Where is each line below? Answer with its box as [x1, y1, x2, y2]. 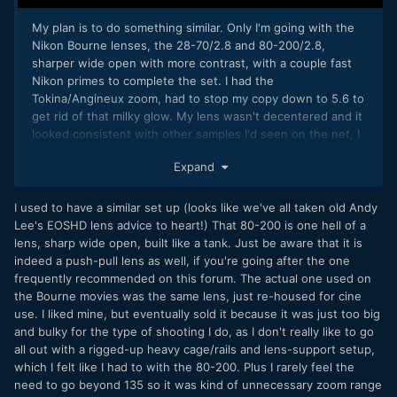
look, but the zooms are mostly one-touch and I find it [32, 226, 331, 241]
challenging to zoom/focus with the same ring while [32, 244, 319, 259]
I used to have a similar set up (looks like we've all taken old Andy [14, 200, 378, 215]
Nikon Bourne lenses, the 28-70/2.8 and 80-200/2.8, [32, 37, 325, 52]
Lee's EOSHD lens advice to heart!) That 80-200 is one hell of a [14, 218, 366, 233]
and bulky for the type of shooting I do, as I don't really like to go [14, 324, 374, 339]
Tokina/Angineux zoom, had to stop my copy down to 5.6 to [32, 90, 364, 105]
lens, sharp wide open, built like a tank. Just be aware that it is [14, 236, 362, 251]
